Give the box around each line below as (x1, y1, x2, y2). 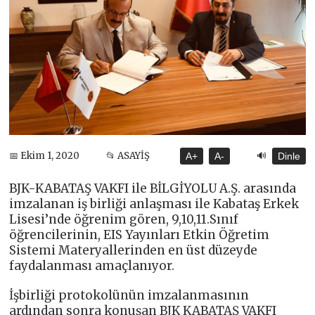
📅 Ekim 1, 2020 (9, 150, 80, 162)
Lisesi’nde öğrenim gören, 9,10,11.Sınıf (9, 211, 239, 227)
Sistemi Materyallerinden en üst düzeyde (9, 242, 258, 258)
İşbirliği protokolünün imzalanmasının (9, 287, 250, 303)
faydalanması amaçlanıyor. (9, 257, 175, 274)
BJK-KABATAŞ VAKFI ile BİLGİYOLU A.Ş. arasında (9, 180, 297, 196)
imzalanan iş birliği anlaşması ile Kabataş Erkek (9, 195, 300, 212)
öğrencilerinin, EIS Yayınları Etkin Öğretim (9, 226, 270, 243)
